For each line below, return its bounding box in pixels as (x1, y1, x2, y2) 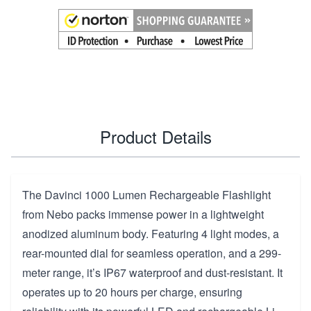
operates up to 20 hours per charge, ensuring (22, 283, 242, 300)
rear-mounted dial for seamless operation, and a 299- (22, 244, 281, 261)
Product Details (99, 124, 212, 149)
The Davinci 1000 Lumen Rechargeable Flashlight (22, 186, 271, 203)
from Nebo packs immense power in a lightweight (22, 205, 264, 222)
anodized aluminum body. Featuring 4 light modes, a (22, 225, 279, 242)
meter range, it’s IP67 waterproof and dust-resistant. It (22, 264, 283, 280)
